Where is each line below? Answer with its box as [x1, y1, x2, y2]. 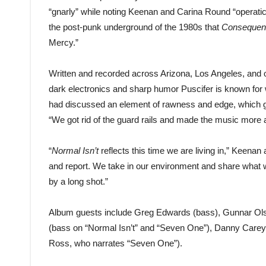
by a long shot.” [49, 176, 108, 187]
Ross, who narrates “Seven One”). [49, 238, 182, 249]
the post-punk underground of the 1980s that [49, 22, 221, 33]
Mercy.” [49, 37, 78, 48]
